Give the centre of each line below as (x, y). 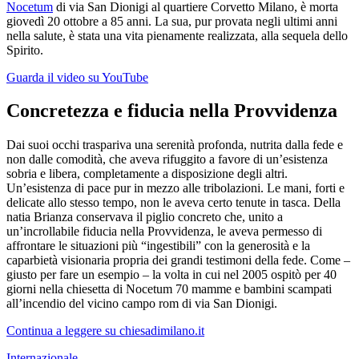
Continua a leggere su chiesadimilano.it (105, 331)
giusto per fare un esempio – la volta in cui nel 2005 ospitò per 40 (171, 275)
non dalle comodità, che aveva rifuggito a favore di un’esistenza (167, 159)
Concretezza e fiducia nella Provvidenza (172, 111)
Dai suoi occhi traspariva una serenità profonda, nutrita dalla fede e (175, 145)
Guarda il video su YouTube (77, 77)
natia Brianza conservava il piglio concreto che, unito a (145, 217)
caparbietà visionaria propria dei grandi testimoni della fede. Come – (178, 260)
